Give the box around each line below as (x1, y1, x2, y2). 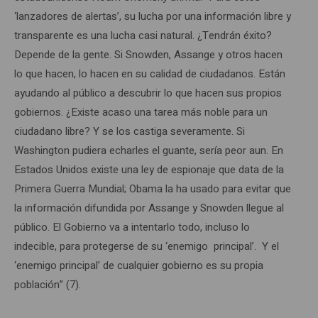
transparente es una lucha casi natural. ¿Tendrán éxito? (14, 28, 272, 43)
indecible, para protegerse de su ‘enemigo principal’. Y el (14, 238, 279, 254)
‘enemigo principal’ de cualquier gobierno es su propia (14, 258, 263, 273)
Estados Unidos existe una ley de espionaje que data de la (14, 162, 284, 177)
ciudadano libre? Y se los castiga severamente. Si (14, 124, 245, 139)
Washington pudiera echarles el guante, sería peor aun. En (14, 143, 283, 158)
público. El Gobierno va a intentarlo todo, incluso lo (14, 219, 250, 235)
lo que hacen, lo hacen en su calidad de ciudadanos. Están (14, 66, 285, 82)
